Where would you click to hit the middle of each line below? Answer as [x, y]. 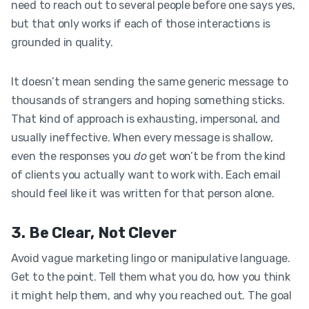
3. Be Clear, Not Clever [94, 232]
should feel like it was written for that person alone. [143, 193]
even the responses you [72, 156]
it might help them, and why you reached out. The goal [151, 295]
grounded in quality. [62, 42]
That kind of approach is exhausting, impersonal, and [146, 119]
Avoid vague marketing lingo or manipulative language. [151, 258]
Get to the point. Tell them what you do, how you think [151, 277]
